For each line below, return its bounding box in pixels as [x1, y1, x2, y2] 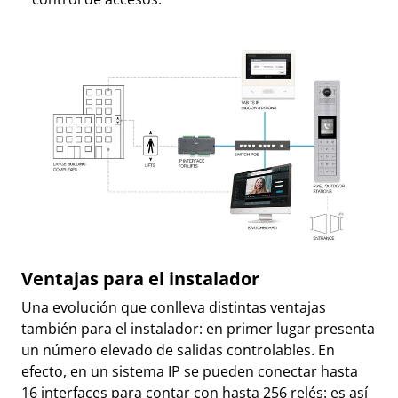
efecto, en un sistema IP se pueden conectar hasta [21, 361, 358, 381]
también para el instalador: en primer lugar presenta [21, 318, 375, 338]
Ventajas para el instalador [21, 265, 259, 291]
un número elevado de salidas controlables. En [21, 339, 335, 360]
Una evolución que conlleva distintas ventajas [21, 297, 326, 317]
